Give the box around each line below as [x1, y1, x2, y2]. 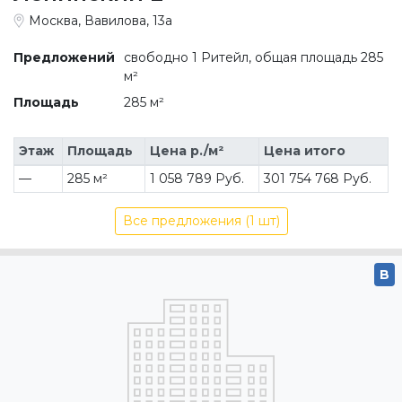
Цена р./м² [149, 142, 223, 159]
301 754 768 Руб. [263, 170, 371, 187]
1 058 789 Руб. [149, 170, 244, 187]
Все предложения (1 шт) [122, 212, 280, 229]
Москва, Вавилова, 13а [29, 12, 172, 29]
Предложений [13, 48, 115, 66]
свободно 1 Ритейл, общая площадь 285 [123, 48, 383, 66]
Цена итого [263, 142, 345, 159]
